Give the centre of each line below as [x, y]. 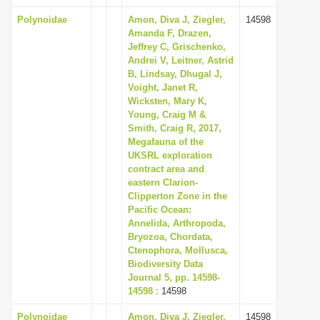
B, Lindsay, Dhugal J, [175, 74]
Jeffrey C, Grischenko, [177, 47]
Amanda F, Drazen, [170, 33]
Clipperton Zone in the [177, 196]
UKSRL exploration [170, 155]
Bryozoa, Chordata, [170, 237]
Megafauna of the [166, 142]
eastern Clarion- [163, 182]
